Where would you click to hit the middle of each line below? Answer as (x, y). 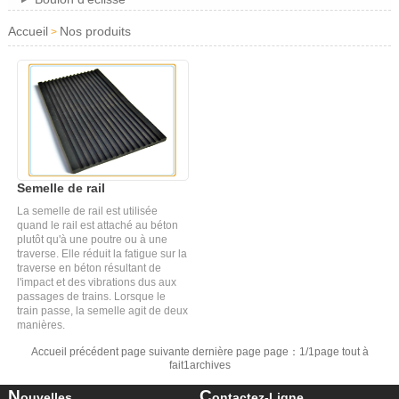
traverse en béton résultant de (89, 269)
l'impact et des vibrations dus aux (96, 283)
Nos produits (95, 32)
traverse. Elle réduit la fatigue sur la (102, 254)
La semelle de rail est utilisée (87, 212)
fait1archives (199, 366)
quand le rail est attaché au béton (97, 226)
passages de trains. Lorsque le (91, 297)
